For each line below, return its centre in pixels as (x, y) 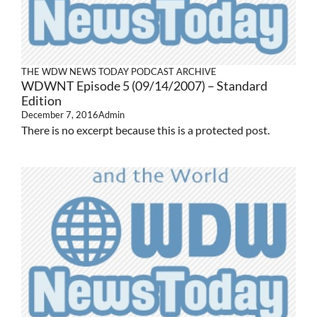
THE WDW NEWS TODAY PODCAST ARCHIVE (119, 71)
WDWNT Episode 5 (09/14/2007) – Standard (144, 85)
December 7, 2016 (60, 114)
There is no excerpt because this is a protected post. (145, 129)
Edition (41, 100)
